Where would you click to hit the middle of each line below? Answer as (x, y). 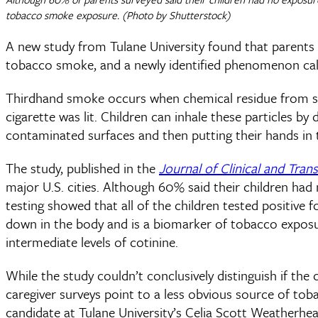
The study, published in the (82, 168)
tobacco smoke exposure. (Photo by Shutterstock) (118, 15)
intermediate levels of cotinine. (94, 241)
